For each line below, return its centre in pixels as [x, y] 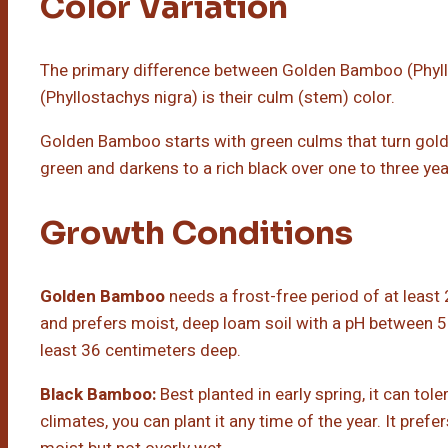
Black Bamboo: [98, 395]
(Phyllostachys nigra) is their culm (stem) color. [217, 98]
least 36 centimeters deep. [140, 351]
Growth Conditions [196, 232]
